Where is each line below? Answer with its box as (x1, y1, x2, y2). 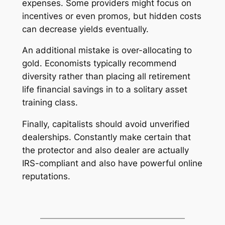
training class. (22, 97, 78, 108)
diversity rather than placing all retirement (22, 71, 190, 82)
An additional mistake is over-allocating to (22, 45, 192, 56)
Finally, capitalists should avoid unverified (22, 119, 190, 130)
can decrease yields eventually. (22, 24, 149, 34)
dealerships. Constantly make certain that (22, 132, 191, 143)
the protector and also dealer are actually (22, 145, 189, 156)
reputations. (22, 171, 70, 182)
